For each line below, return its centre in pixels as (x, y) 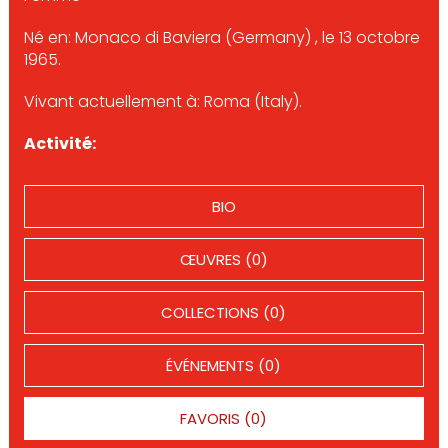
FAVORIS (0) (224, 418)
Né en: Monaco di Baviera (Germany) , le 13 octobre (221, 37)
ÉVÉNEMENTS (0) (224, 365)
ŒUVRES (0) (223, 259)
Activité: (59, 143)
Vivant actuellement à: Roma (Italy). (162, 101)
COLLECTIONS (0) (224, 312)
